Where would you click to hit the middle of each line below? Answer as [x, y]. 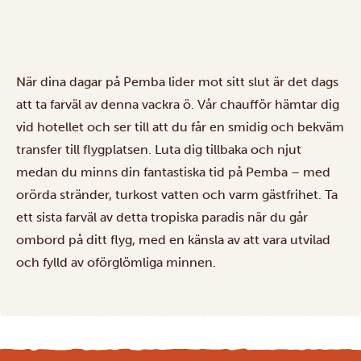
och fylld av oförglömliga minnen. [116, 263]
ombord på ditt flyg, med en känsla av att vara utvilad [173, 240]
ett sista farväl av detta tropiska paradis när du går [162, 218]
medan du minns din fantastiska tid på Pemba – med [173, 172]
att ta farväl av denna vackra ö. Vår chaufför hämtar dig [178, 105]
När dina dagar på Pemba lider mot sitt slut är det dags [177, 82]
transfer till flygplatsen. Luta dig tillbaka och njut [159, 150]
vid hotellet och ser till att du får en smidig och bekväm [180, 127]
